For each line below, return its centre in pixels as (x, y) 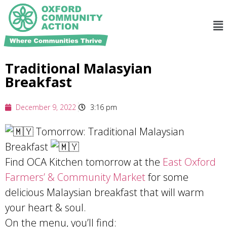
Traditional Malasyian (79, 68)
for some (167, 177)
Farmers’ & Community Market (75, 177)
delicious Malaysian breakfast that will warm (105, 192)
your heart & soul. (46, 207)
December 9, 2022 (46, 107)
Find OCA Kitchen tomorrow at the (84, 162)
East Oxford (189, 162)
